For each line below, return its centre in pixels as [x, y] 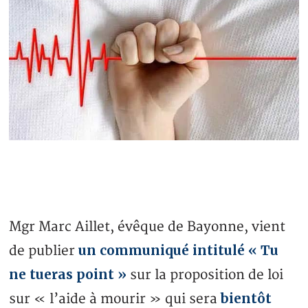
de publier [44, 251]
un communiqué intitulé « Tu [179, 251]
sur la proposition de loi [205, 275]
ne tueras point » [68, 275]
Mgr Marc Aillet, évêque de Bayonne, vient [147, 227]
